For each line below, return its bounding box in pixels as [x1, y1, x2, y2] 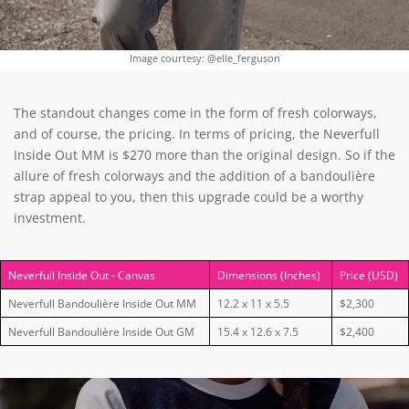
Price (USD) [340, 267, 398, 284]
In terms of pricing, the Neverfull [179, 125, 380, 143]
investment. [14, 209, 86, 227]
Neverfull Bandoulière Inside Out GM [8, 324, 194, 341]
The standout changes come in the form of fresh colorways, [14, 104, 377, 122]
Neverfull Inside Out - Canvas [8, 267, 155, 284]
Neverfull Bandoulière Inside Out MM [8, 296, 196, 312]
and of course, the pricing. [14, 125, 179, 143]
